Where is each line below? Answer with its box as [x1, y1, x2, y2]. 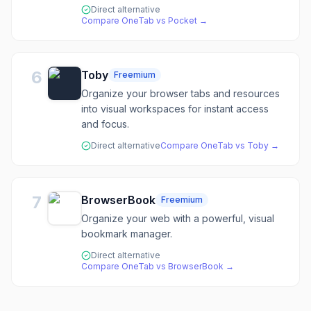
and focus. [81, 118, 129, 130]
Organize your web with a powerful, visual [81, 212, 274, 224]
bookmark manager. [81, 228, 172, 239]
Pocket [168, 15, 197, 26]
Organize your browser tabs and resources [81, 87, 280, 99]
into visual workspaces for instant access [81, 103, 269, 115]
